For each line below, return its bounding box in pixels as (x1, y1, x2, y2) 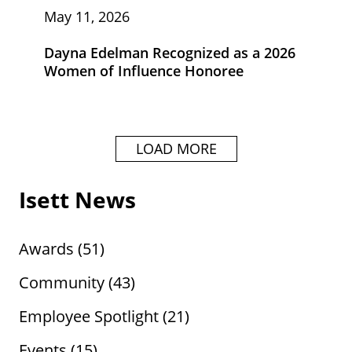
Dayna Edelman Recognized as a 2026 (44, 42, 295, 62)
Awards (19, 237, 74, 259)
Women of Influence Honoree (44, 60, 244, 80)
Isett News (19, 184, 136, 214)
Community (19, 271, 104, 293)
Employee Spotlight (19, 305, 159, 327)
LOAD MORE (135, 138, 217, 158)
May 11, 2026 (44, 5, 130, 26)
